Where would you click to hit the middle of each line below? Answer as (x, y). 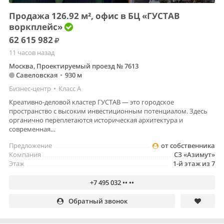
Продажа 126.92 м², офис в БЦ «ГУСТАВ (94, 15)
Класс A (70, 88)
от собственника (188, 145)
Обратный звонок (98, 201)
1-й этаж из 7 (194, 163)
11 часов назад (32, 52)
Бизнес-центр (30, 88)
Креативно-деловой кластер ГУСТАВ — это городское (91, 102)
